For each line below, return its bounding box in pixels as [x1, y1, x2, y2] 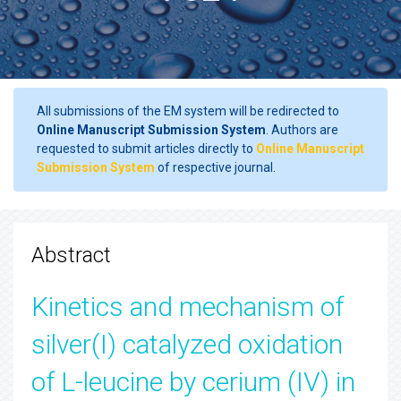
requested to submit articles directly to [37, 141, 256, 156]
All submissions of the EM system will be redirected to [37, 104, 339, 118]
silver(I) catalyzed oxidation [31, 328, 343, 360]
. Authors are [266, 123, 338, 137]
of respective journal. [155, 160, 276, 175]
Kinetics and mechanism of [31, 291, 344, 322]
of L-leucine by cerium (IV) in [31, 366, 355, 397]
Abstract [31, 243, 111, 268]
